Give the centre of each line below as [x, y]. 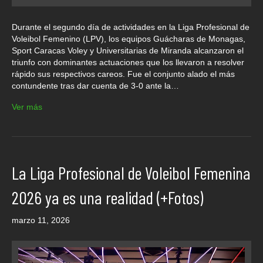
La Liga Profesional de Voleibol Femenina [131, 172]
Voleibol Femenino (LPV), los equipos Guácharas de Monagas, [129, 38]
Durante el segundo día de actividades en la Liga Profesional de [131, 27]
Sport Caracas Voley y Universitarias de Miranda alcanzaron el [128, 50]
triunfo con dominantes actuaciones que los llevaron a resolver [128, 62]
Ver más [27, 107]
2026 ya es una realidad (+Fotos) [107, 197]
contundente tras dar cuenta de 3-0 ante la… [95, 85]
